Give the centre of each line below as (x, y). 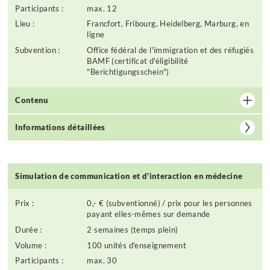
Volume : (31, 245)
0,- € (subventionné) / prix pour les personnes (170, 204)
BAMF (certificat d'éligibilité (138, 61)
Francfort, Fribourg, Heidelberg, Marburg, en (168, 24)
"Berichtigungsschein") (128, 72)
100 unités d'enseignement (137, 245)
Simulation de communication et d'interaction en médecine (129, 176)
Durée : (29, 230)
